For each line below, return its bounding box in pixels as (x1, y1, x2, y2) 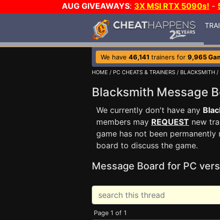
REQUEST (151, 117, 189, 127)
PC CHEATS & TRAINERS (113, 69, 175, 76)
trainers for (149, 53, 188, 61)
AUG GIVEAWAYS (62, 1, 130, 11)
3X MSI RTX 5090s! (134, 1, 209, 11)
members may (96, 117, 151, 127)
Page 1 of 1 (94, 209, 127, 217)
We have (101, 53, 129, 61)
